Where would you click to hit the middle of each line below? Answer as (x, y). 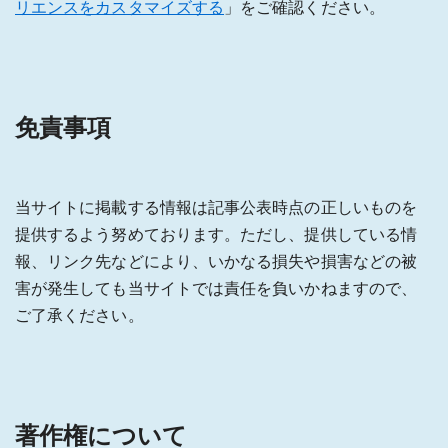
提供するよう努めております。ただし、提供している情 (216, 233)
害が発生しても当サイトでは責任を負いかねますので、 (216, 287)
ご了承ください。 (79, 314)
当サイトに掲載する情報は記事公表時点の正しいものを (216, 206)
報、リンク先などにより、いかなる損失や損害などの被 (216, 260)
